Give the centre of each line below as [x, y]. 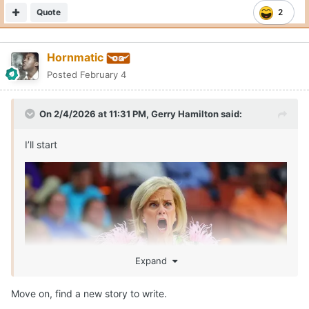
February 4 [103, 75]
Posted [63, 75]
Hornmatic [75, 58]
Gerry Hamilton [185, 114]
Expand [153, 261]
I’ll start [42, 145]
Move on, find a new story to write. [90, 294]
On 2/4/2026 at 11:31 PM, [95, 114]
